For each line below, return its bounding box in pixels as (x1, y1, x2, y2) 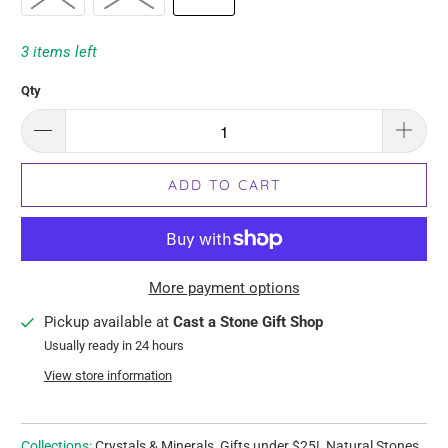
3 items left (21, 42, 98, 61)
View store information (43, 368, 172, 384)
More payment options (148, 279, 300, 298)
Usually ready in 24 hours (43, 338, 184, 354)
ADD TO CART (167, 176, 281, 195)
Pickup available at (43, 313, 173, 332)
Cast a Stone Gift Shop (172, 313, 323, 332)
